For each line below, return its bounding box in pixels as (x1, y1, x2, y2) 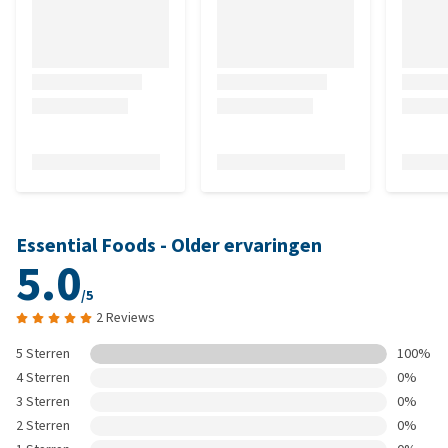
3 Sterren (16, 392, 70, 411)
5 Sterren (16, 344, 70, 363)
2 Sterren (16, 416, 70, 435)
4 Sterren (16, 368, 70, 387)
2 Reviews (96, 308, 155, 327)
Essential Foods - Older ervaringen (16, 232, 322, 259)
